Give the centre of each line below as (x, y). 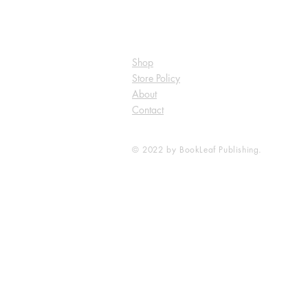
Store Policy (156, 78)
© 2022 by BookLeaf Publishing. (197, 150)
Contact (148, 110)
